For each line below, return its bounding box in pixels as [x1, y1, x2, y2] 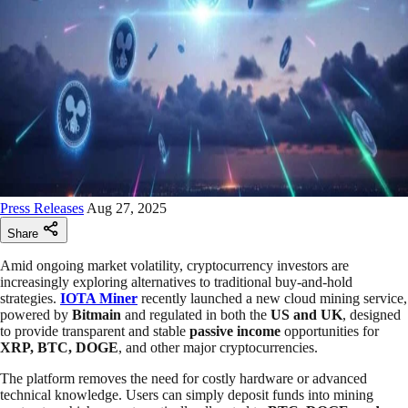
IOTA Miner [60, 291, 138, 307]
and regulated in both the [121, 307, 270, 323]
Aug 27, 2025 [87, 200, 167, 217]
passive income [189, 323, 280, 340]
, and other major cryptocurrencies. [118, 340, 318, 356]
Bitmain [72, 307, 121, 323]
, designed [342, 307, 401, 323]
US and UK [270, 307, 342, 323]
